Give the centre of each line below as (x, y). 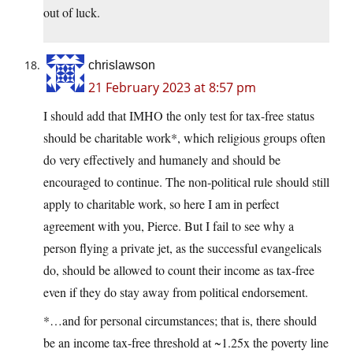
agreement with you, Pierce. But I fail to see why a (169, 226)
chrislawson (122, 65)
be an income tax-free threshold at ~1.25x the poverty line (186, 343)
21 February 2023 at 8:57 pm (172, 88)
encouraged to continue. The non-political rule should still (186, 182)
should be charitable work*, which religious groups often (184, 138)
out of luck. (72, 13)
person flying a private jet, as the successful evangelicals (182, 248)
